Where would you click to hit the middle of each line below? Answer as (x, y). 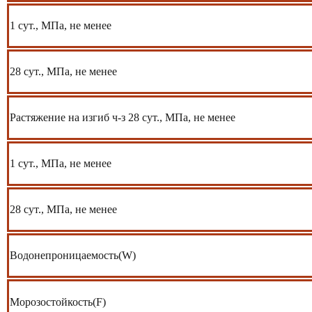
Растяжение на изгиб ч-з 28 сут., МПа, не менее (123, 117)
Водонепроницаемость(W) (73, 255)
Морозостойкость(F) (58, 302)
